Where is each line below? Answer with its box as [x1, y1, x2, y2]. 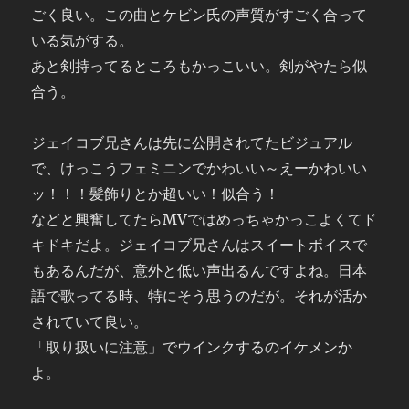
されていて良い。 [31, 312, 149, 330]
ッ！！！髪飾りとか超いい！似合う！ [31, 184, 280, 203]
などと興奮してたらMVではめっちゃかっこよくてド [31, 210, 378, 228]
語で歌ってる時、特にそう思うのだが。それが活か [31, 287, 368, 305]
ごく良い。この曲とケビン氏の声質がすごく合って [31, 5, 368, 24]
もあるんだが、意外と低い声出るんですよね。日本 [31, 261, 368, 279]
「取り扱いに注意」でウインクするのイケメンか [31, 338, 353, 356]
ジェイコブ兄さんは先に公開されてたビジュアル [31, 133, 353, 152]
